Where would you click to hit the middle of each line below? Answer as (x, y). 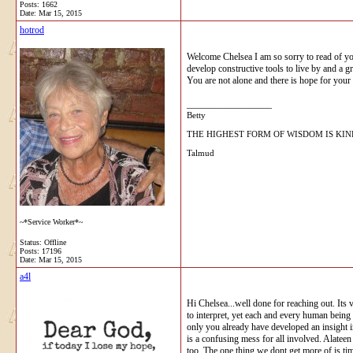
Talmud (201, 152)
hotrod (32, 30)
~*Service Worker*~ (51, 221)
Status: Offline (43, 242)
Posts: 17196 (41, 251)
